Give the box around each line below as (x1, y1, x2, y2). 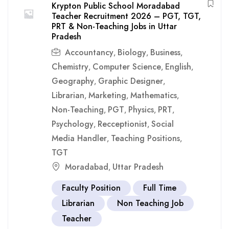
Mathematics (130, 89, 177, 101)
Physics (128, 104, 154, 116)
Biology (118, 47, 146, 58)
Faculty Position (62, 182, 121, 194)
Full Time (143, 182, 176, 194)
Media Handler (52, 132, 107, 144)
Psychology (52, 118, 94, 130)
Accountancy (65, 47, 113, 58)
